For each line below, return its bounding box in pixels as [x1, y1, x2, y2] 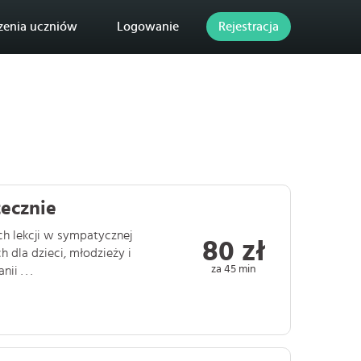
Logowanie [117, 20, 179, 33]
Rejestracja [218, 20, 279, 33]
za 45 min [211, 263, 256, 274]
